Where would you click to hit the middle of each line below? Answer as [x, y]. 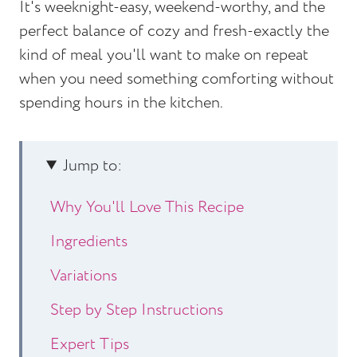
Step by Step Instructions [137, 310]
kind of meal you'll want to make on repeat [164, 55]
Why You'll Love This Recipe [147, 207]
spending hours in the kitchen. [121, 103]
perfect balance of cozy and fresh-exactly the [174, 31]
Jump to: [93, 166]
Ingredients [89, 241]
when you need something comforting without [177, 79]
